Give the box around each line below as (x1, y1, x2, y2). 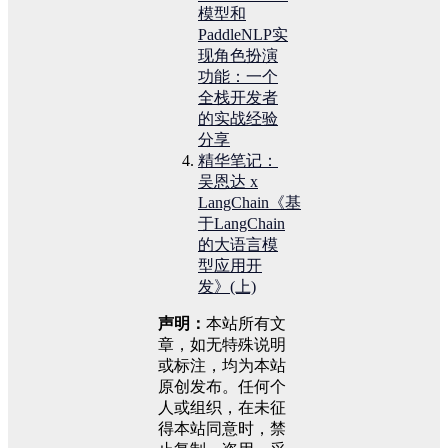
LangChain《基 (198, 193, 301, 211)
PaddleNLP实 (198, 25, 288, 43)
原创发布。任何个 (158, 377, 286, 395)
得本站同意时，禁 (158, 419, 286, 437)
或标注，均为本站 (158, 356, 286, 374)
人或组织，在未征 (158, 398, 286, 416)
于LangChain (198, 214, 285, 232)
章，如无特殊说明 (158, 335, 286, 353)
